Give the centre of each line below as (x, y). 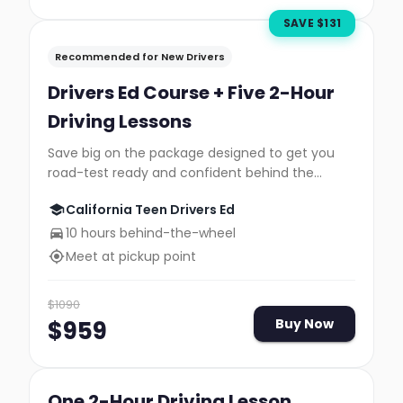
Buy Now (304, 324)
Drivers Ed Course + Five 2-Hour (191, 93)
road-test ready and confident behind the (181, 173)
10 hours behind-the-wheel (151, 233)
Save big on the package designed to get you (191, 153)
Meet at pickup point (131, 256)
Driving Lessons (120, 121)
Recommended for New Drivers (140, 57)
